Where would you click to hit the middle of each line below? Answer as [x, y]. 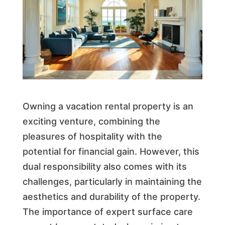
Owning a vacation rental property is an [108, 106]
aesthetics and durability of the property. [111, 196]
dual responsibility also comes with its [104, 166]
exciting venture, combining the [91, 121]
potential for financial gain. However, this [111, 151]
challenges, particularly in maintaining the [112, 181]
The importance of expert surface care [107, 211]
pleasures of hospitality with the [92, 136]
